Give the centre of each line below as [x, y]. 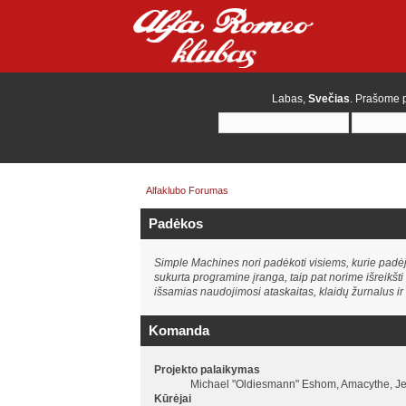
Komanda [179, 331]
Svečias [329, 99]
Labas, [290, 99]
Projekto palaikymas [207, 370]
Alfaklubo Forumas [188, 190]
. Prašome [376, 99]
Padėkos [176, 223]
